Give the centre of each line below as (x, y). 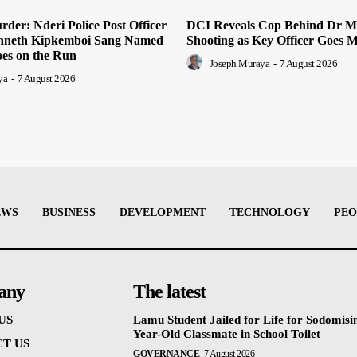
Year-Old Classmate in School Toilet (227, 334)
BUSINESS (69, 213)
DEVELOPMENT (163, 213)
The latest (170, 292)
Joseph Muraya (239, 64)
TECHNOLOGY (270, 213)
